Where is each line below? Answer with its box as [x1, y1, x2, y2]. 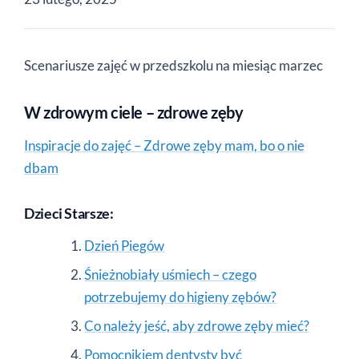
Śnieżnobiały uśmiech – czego [84, 265, 256, 283]
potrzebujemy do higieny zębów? [84, 288, 276, 305]
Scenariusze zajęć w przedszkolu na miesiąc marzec [24, 56, 323, 74]
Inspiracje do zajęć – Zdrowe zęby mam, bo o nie [24, 136, 305, 154]
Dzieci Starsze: [24, 204, 114, 222]
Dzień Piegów [84, 236, 164, 254]
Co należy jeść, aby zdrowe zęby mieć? [84, 317, 309, 334]
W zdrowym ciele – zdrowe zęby [24, 102, 244, 122]
